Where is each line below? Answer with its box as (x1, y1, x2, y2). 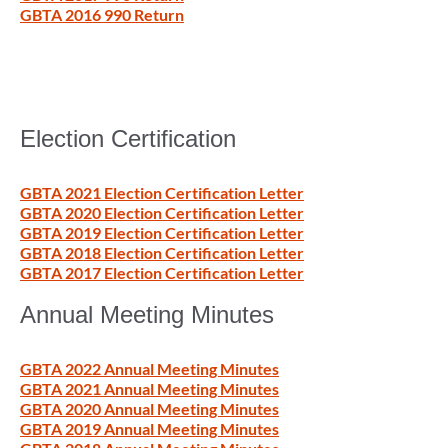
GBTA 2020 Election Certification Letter (20, 203, 304, 223)
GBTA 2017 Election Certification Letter (20, 263, 304, 283)
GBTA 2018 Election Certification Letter (20, 243, 304, 263)
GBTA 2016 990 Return (20, 5, 184, 25)
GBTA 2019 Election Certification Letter (20, 223, 304, 243)
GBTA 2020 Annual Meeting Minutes (20, 399, 279, 419)
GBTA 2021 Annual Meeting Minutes (20, 379, 279, 399)
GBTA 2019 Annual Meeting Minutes (20, 419, 279, 439)
